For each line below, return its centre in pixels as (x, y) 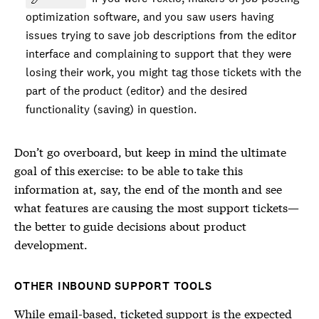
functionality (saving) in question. (111, 109)
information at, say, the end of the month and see (148, 188)
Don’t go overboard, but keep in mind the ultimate (151, 151)
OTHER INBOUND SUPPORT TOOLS (113, 286)
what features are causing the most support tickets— (157, 207)
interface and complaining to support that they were (158, 54)
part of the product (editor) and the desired (136, 91)
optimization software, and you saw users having (150, 17)
